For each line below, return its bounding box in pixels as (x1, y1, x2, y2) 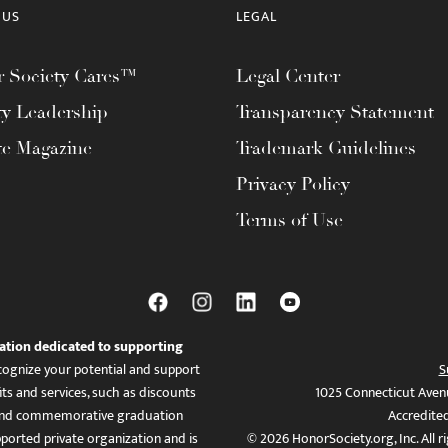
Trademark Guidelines (236, 137, 416, 159)
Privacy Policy (236, 173, 350, 195)
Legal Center (236, 65, 340, 87)
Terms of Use (236, 209, 343, 231)
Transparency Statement (236, 101, 434, 123)
